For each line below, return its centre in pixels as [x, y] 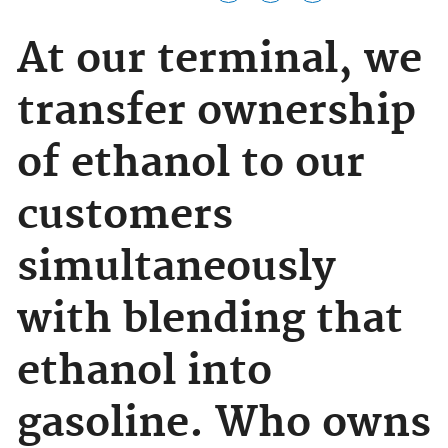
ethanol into [144, 372]
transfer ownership [216, 112]
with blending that [210, 320]
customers [125, 216]
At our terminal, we [219, 60]
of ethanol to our [191, 164]
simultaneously [176, 268]
